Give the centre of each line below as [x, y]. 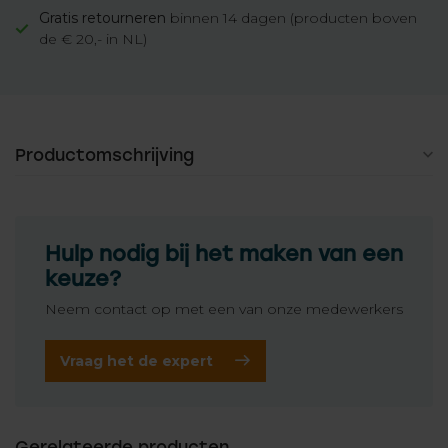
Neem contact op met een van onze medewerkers [224, 309]
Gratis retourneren [102, 18]
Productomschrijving [104, 155]
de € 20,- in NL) [93, 39]
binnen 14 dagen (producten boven [291, 18]
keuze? [83, 278]
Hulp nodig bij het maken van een [224, 253]
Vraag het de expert [136, 360]
